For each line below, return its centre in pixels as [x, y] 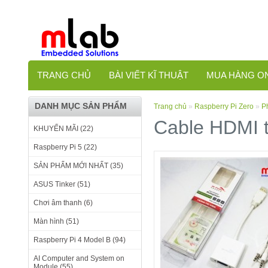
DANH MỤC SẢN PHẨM [81, 106]
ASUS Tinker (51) [62, 184]
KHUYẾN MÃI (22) [63, 129]
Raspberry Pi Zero [224, 106]
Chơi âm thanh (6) [63, 203]
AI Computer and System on [79, 258]
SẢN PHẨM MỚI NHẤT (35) [78, 166]
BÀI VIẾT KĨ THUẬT [149, 75]
